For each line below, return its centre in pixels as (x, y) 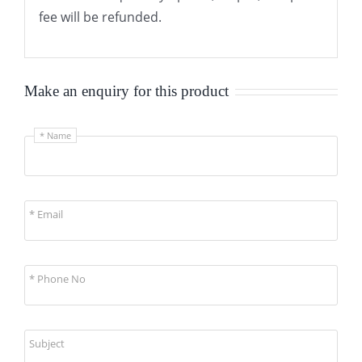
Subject (47, 344)
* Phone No (57, 279)
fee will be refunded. (100, 17)
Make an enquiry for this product (126, 90)
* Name (55, 136)
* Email (46, 215)
